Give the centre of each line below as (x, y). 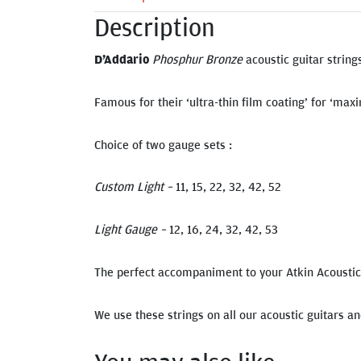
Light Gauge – (130, 229)
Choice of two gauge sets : (163, 144)
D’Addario (122, 59)
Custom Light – (135, 187)
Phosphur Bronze (199, 59)
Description (155, 27)
